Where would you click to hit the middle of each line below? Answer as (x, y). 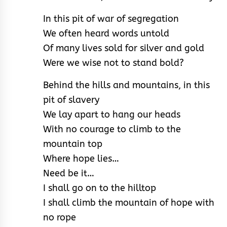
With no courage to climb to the (112, 129)
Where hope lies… (81, 158)
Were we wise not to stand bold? (113, 63)
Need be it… (69, 173)
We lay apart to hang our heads (112, 114)
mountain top (73, 144)
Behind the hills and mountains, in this (126, 85)
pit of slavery (71, 100)
